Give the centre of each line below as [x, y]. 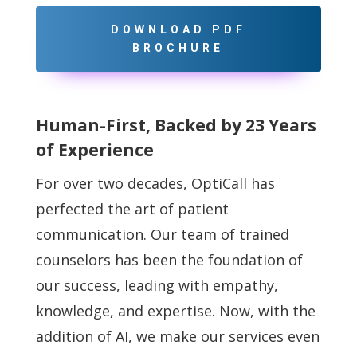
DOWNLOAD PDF [178, 29]
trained [264, 234]
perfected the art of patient [132, 208]
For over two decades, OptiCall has [155, 183]
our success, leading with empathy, [157, 285]
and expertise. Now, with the [216, 310]
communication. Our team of [137, 234]
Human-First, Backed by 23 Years [176, 125]
